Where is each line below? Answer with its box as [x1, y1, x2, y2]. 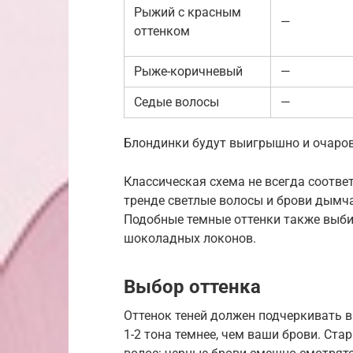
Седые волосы [134, 94, 219, 110]
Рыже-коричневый [134, 63, 243, 79]
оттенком [134, 23, 190, 39]
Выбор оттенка [124, 275, 261, 298]
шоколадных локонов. [124, 230, 256, 246]
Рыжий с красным [134, 4, 241, 20]
